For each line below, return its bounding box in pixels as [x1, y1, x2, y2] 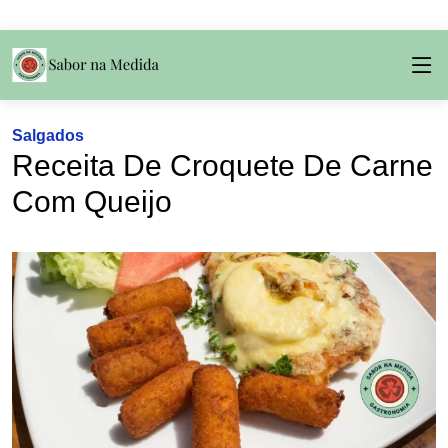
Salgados [12, 127, 84, 144]
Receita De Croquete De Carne [12, 149, 433, 182]
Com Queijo [12, 185, 172, 218]
